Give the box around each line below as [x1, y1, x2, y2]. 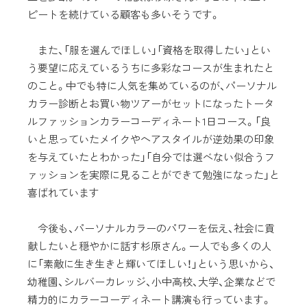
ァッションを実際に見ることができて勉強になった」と [27, 167, 280, 182]
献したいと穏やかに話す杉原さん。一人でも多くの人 [27, 238, 271, 253]
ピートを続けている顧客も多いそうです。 [27, 7, 220, 21]
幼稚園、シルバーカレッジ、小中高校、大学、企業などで [27, 274, 275, 288]
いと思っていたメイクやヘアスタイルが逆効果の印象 [27, 132, 274, 146]
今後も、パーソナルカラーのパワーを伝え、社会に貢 [27, 221, 275, 235]
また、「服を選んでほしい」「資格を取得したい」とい [27, 42, 271, 57]
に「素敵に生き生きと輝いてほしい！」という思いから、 [27, 256, 275, 271]
